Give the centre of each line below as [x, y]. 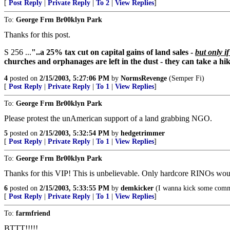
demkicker [137, 188]
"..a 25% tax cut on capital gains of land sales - [113, 52]
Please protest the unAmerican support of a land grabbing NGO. [108, 118]
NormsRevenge [144, 78]
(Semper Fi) [186, 78]
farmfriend [33, 213]
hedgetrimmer [143, 133]
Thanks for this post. [37, 35]
